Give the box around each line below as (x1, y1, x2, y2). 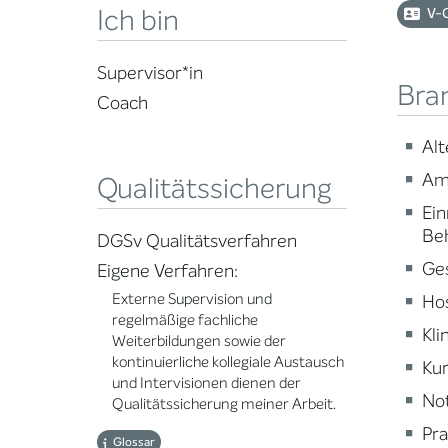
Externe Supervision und (112, 289, 272, 310)
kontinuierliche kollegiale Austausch (112, 352, 344, 373)
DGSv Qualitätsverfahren (97, 229, 297, 254)
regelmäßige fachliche (112, 310, 258, 331)
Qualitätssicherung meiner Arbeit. (112, 394, 336, 415)
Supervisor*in (97, 61, 203, 86)
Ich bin (97, 2, 179, 41)
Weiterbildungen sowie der (112, 331, 286, 352)
